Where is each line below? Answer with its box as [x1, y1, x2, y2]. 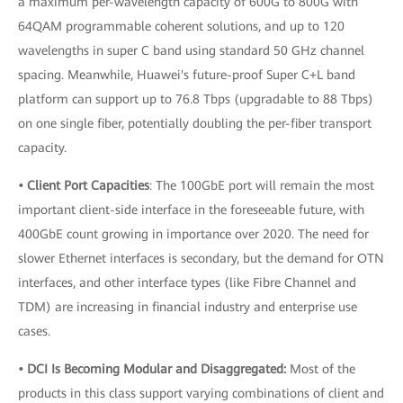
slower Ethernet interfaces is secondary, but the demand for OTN [18, 251, 384, 265]
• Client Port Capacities [18, 178, 149, 193]
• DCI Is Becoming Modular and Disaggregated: [18, 362, 286, 376]
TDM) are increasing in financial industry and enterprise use [18, 300, 357, 314]
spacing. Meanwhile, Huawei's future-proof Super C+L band [18, 67, 355, 82]
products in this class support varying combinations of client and [18, 386, 384, 400]
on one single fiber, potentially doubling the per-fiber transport [18, 116, 372, 130]
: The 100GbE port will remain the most [149, 178, 374, 193]
